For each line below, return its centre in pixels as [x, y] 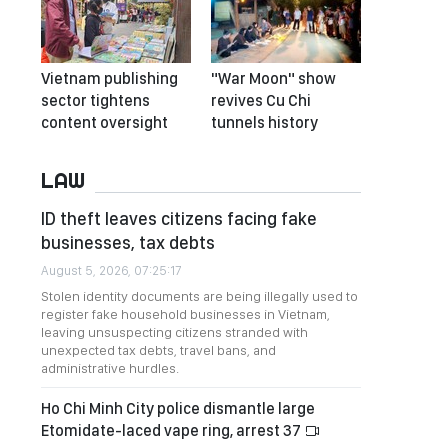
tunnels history [264, 122]
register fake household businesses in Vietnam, [185, 314]
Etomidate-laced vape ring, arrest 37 [172, 430]
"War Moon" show [273, 78]
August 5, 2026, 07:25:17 [111, 270]
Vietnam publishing [109, 78]
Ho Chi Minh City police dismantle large [178, 408]
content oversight [104, 122]
